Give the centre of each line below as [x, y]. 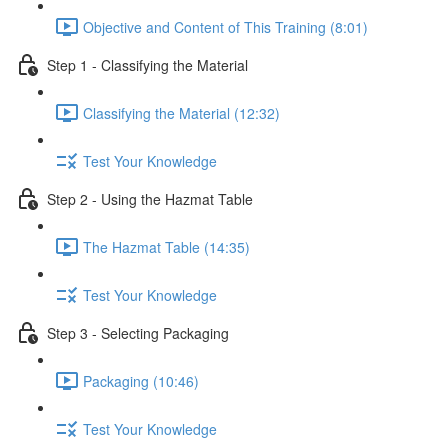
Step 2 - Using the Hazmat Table [150, 198]
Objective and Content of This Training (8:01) [225, 26]
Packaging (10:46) [141, 380]
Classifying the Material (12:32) [181, 112]
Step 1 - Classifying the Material [147, 64]
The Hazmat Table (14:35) [166, 246]
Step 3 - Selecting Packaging [138, 332]
